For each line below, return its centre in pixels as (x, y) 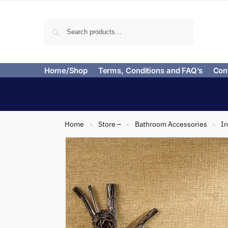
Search (180, 24)
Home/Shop (66, 70)
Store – (109, 124)
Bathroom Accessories (171, 124)
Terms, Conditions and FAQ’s (150, 70)
